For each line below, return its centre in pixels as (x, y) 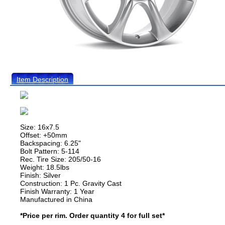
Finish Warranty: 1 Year (57, 191)
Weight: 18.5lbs (45, 167)
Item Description (42, 79)
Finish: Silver (40, 175)
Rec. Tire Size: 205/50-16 (61, 159)
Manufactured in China (56, 199)
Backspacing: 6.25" (50, 143)
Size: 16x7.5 (40, 127)
